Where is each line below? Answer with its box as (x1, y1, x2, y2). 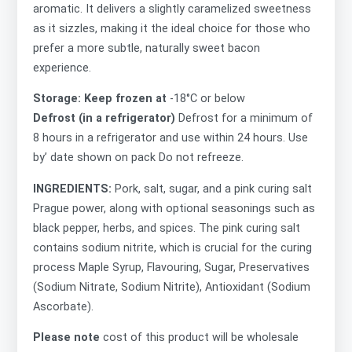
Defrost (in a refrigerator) (33, 112, 178, 126)
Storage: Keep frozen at (33, 92, 167, 106)
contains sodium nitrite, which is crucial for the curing (33, 240, 312, 255)
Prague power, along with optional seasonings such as (33, 201, 315, 215)
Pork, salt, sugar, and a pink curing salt (112, 181, 312, 196)
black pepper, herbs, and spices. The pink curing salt (33, 221, 300, 235)
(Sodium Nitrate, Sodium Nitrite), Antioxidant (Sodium (33, 280, 310, 294)
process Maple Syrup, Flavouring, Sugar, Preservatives (33, 260, 310, 274)
